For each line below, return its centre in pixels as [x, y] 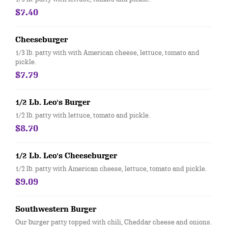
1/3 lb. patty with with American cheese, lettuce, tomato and [107, 52]
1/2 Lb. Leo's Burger [53, 102]
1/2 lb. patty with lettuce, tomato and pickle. [83, 115]
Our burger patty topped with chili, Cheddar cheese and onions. [113, 222]
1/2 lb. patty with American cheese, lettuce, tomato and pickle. [111, 168]
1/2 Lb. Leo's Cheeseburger [66, 156]
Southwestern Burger [56, 209]
